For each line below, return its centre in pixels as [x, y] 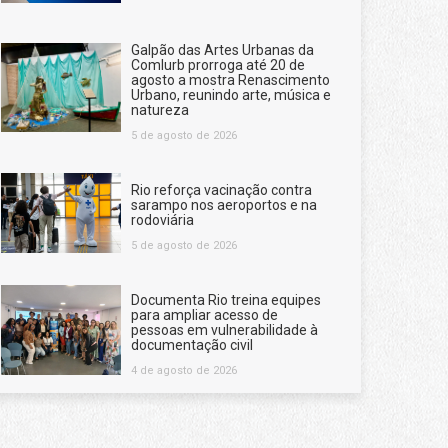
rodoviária [162, 219]
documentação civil [192, 344]
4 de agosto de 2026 [184, 370]
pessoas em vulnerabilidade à [224, 329]
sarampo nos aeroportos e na [224, 204]
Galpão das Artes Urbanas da [222, 49]
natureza [160, 109]
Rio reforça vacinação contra [221, 189]
